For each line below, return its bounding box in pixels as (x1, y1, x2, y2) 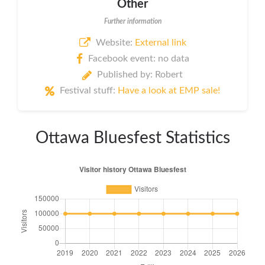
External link (134, 37, 186, 47)
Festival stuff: (60, 86, 118, 96)
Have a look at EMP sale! (118, 86, 220, 96)
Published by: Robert (97, 70, 183, 80)
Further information (104, 17, 161, 25)
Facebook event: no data (88, 54, 189, 64)
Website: (95, 37, 135, 47)
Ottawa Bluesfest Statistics (35, 130, 230, 147)
